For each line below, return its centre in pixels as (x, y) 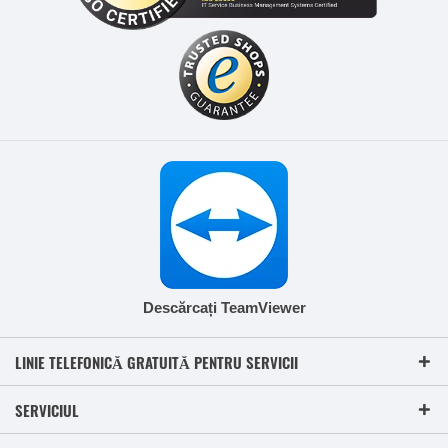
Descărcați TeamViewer (224, 308)
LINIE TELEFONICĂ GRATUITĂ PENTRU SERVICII (156, 362)
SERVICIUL (47, 410)
